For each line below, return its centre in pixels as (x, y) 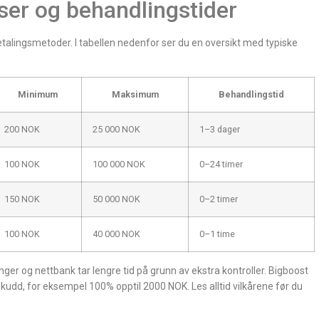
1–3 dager (220, 129)
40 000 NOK (116, 234)
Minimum (37, 94)
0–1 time (217, 234)
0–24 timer (221, 164)
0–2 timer (219, 199)
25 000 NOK (116, 129)
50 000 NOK (116, 199)
